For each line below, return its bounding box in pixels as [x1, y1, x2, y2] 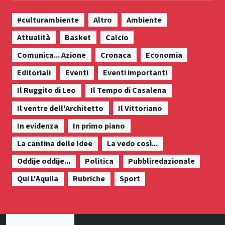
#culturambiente [17, 14, 79, 26]
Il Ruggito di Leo [17, 85, 76, 96]
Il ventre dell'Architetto [17, 102, 104, 114]
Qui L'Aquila [17, 173, 59, 185]
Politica [85, 156, 114, 167]
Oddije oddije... [17, 156, 71, 167]
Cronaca [100, 50, 132, 61]
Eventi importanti [102, 67, 167, 79]
